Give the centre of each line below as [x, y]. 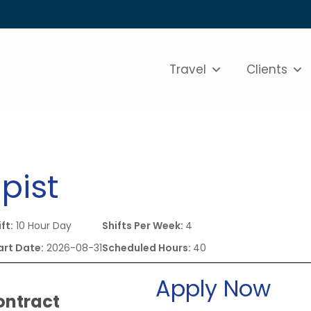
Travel [188, 69]
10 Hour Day [43, 225]
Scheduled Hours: [148, 247]
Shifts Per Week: [144, 225]
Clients [267, 69]
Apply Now [213, 288]
